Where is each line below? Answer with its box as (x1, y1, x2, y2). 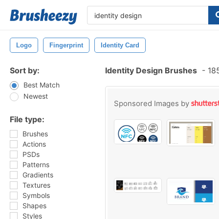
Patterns (22, 160, 49, 169)
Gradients (22, 171, 53, 179)
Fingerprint (49, 42, 83, 49)
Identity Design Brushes (105, 66, 197, 75)
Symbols (22, 191, 50, 199)
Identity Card (101, 42, 139, 49)
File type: (10, 114, 44, 124)
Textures (22, 181, 50, 189)
